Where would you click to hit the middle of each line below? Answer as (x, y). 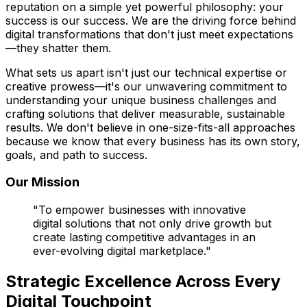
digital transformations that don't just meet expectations (149, 34)
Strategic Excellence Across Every (143, 281)
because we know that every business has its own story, (153, 141)
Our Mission (42, 182)
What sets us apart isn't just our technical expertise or (146, 72)
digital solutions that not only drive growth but (152, 224)
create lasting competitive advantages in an (144, 237)
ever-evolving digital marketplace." (122, 251)
